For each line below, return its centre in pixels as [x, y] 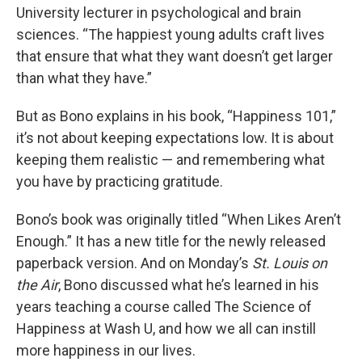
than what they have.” [84, 78]
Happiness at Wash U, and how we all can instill [166, 329]
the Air [37, 285]
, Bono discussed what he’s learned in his [189, 285]
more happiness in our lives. [107, 351]
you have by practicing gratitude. [120, 182]
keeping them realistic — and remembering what [170, 160]
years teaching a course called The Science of [164, 307]
